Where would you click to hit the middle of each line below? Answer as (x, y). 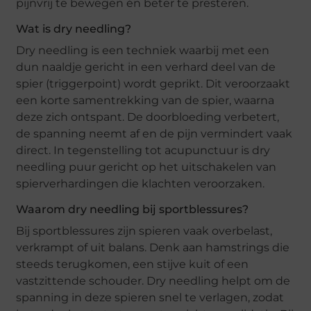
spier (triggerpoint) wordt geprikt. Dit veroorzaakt (153, 83)
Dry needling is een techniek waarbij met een (143, 50)
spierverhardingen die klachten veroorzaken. (141, 183)
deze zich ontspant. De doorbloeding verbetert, (148, 117)
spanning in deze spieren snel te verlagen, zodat (150, 297)
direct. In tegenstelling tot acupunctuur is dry (143, 150)
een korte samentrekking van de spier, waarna (145, 100)
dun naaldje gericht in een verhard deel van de (146, 67)
